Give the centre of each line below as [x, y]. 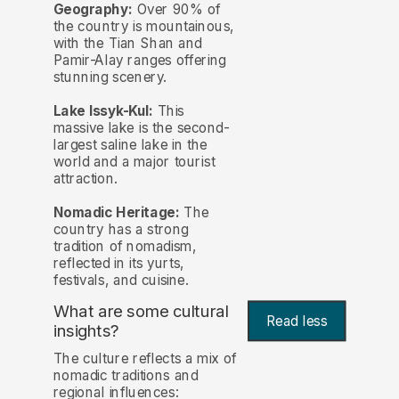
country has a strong [121, 229]
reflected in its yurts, [119, 263]
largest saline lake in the [130, 144]
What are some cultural [141, 311]
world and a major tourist [134, 161]
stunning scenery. [110, 77]
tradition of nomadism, [125, 246]
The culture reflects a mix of [145, 358]
